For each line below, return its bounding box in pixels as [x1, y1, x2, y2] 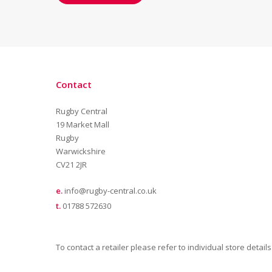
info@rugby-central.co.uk [64, 185, 157, 196]
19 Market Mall [56, 119, 109, 130]
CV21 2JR [56, 159, 87, 170]
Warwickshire [56, 146, 106, 157]
